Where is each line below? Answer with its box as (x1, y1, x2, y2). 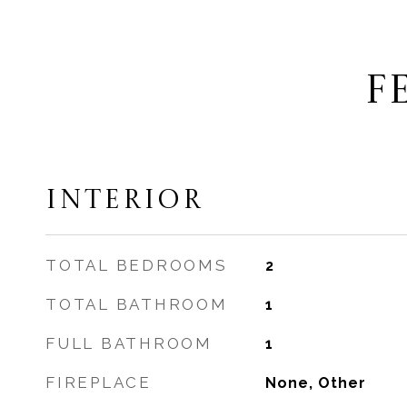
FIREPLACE (45, 373, 152, 392)
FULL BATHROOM (45, 334, 213, 352)
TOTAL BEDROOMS (45, 256, 228, 274)
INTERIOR (45, 188, 203, 214)
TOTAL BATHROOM (45, 295, 228, 313)
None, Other (264, 374, 366, 392)
